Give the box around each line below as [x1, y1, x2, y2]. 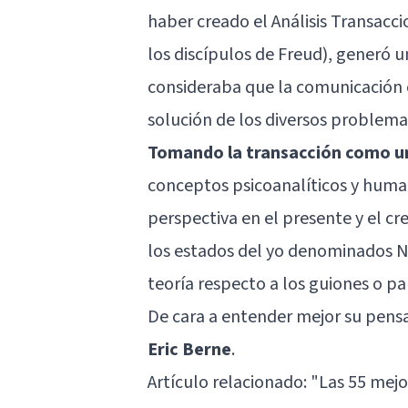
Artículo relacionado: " [148, 369, 319, 395]
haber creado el [148, 8, 271, 35]
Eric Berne [148, 336, 231, 362]
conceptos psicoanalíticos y [148, 172, 362, 199]
